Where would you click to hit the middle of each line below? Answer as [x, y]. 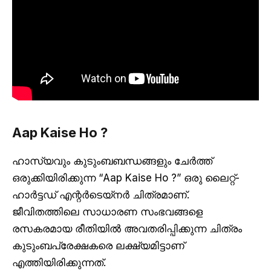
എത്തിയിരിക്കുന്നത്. [60, 262]
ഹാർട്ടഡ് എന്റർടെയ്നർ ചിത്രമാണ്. [101, 194]
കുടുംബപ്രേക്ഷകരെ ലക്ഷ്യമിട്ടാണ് [98, 245]
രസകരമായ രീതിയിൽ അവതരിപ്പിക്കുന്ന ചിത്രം [127, 228]
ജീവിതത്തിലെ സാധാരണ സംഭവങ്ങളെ [107, 211]
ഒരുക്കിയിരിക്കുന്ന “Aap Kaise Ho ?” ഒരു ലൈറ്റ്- [126, 178]
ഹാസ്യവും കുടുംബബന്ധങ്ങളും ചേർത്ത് [112, 161]
